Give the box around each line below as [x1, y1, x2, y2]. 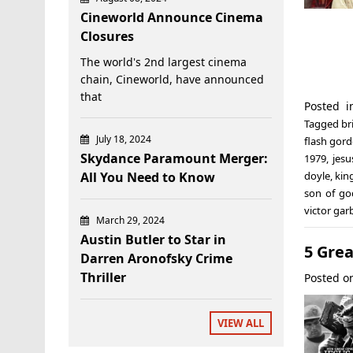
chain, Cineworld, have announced [80, 71, 264, 87]
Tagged [303, 117, 342, 131]
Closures [80, 27, 134, 45]
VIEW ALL [217, 315, 265, 330]
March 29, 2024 [96, 213, 165, 227]
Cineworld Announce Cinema [80, 8, 263, 26]
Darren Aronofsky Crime [80, 249, 232, 267]
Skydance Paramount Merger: [80, 149, 268, 167]
